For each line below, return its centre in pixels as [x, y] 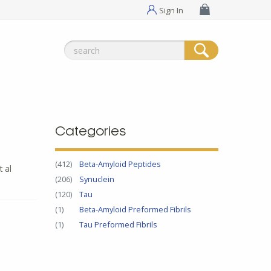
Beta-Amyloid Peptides [120, 164]
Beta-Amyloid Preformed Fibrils [135, 209]
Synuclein [97, 179]
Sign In [171, 10]
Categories [90, 132]
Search [77, 47]
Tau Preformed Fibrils [118, 224]
